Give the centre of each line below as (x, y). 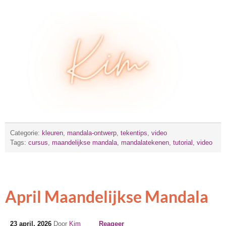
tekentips (134, 133)
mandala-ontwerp (92, 133)
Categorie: (26, 133)
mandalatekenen (145, 142)
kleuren (52, 133)
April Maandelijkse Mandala (107, 196)
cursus (38, 142)
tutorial (183, 142)
